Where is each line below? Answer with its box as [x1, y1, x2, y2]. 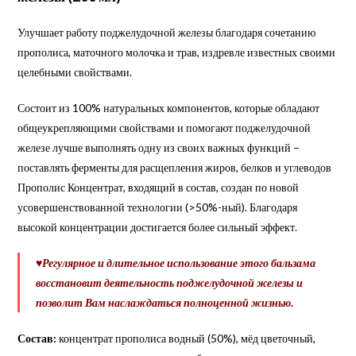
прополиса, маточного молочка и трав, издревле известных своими [17, 44, 336, 59]
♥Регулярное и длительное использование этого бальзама [36, 255, 316, 269]
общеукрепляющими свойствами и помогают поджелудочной [17, 120, 311, 134]
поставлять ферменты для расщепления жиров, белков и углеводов [17, 160, 332, 174]
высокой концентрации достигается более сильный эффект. [17, 219, 298, 234]
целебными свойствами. [17, 64, 133, 79]
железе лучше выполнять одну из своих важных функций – [17, 140, 300, 154]
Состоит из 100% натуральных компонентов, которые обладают [17, 100, 320, 114]
